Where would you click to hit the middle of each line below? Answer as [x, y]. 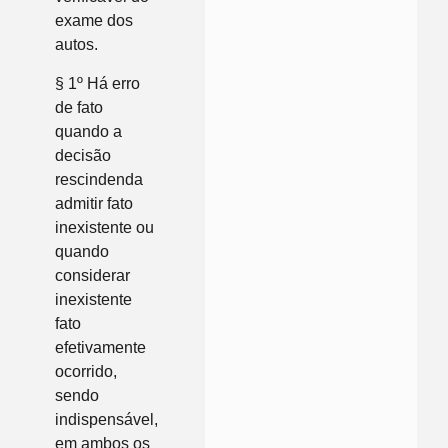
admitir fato [94, 203]
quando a [88, 131]
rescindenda [99, 179]
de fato [79, 107]
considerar [92, 275]
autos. [76, 45]
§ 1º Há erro [97, 83]
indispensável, [106, 419]
